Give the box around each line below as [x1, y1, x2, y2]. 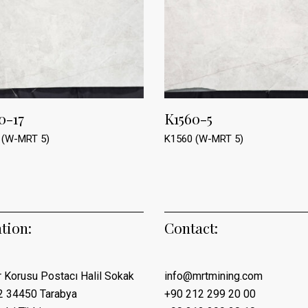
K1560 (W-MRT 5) [164, 133, 243, 146]
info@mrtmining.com [164, 269, 263, 283]
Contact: [164, 218, 218, 238]
